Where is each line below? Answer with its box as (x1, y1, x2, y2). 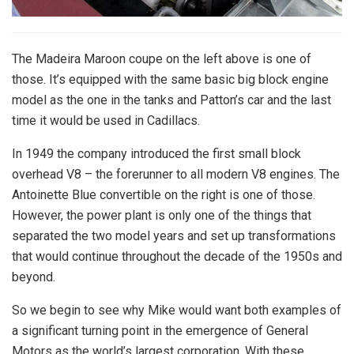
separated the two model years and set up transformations (12, 228, 336, 243)
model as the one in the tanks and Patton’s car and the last (12, 92, 331, 107)
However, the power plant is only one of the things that (12, 207, 311, 223)
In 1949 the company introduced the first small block (12, 145, 301, 161)
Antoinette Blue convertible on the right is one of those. (12, 186, 315, 202)
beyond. (12, 269, 55, 284)
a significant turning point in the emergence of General (12, 322, 308, 338)
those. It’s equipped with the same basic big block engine (12, 71, 329, 87)
